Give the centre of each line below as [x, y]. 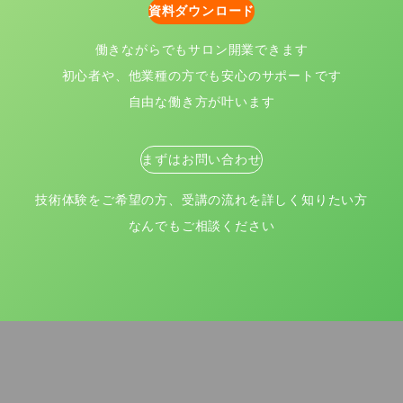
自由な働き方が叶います [201, 102]
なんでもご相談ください [201, 225]
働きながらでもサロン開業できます [201, 50]
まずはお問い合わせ [201, 160]
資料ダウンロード [201, 10]
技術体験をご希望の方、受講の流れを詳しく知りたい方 [201, 199]
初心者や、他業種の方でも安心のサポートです [201, 76]
